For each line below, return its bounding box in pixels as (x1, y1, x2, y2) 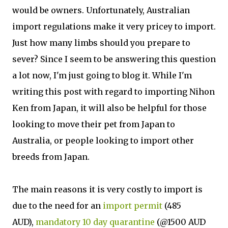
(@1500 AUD (157, 217, 206, 227)
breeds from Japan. (12, 152, 90, 162)
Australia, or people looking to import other (12, 135, 194, 146)
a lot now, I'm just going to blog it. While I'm (12, 70, 192, 80)
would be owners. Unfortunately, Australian (12, 5, 190, 15)
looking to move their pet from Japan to (12, 119, 175, 129)
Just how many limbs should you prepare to (12, 38, 190, 48)
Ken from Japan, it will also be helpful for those (12, 103, 207, 113)
